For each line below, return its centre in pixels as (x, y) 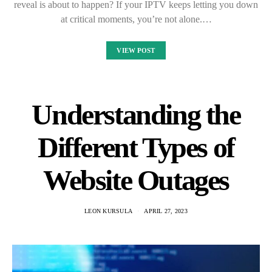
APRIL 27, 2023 (166, 211)
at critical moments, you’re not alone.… (136, 19)
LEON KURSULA (109, 211)
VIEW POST (136, 50)
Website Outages (136, 180)
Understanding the (136, 114)
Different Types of (136, 147)
